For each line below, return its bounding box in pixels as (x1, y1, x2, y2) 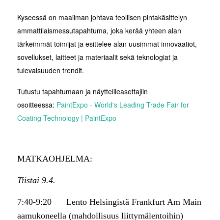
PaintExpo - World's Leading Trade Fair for (56, 100, 189, 110)
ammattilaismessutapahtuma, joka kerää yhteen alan (17, 26, 181, 36)
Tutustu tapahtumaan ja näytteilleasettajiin (17, 86, 148, 97)
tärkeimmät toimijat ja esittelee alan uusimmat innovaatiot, (17, 39, 197, 49)
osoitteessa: (17, 100, 56, 110)
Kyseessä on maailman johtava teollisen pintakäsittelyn (17, 12, 187, 23)
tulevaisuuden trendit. (17, 65, 84, 76)
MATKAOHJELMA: (17, 154, 92, 164)
